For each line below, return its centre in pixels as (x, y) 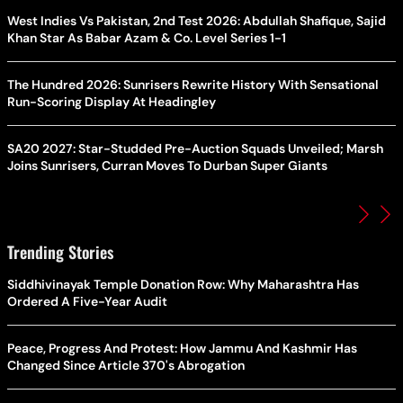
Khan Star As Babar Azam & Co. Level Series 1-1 (147, 38)
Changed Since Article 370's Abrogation (126, 366)
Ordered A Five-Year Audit (87, 302)
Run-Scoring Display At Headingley (112, 102)
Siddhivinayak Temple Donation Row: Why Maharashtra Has (183, 285)
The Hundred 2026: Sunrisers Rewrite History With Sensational (193, 85)
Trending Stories (60, 252)
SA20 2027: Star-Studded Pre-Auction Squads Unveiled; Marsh (195, 149)
